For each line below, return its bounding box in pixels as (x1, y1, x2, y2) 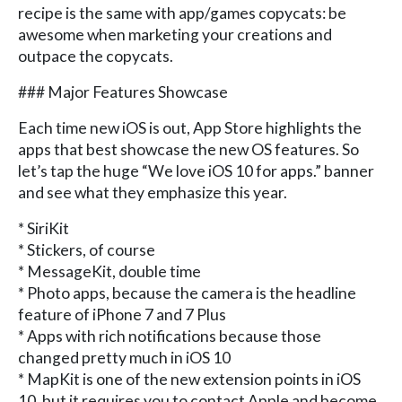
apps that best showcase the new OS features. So (18, 139, 359, 159)
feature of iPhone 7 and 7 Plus (18, 304, 226, 324)
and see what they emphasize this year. (18, 182, 287, 202)
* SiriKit (18, 218, 69, 238)
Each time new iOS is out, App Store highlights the (18, 118, 362, 137)
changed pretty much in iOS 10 (18, 347, 231, 367)
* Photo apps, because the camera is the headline (18, 283, 356, 302)
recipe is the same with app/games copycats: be (18, 3, 346, 22)
